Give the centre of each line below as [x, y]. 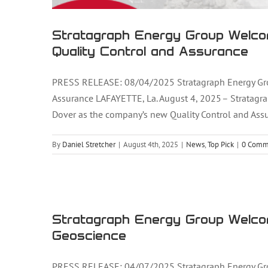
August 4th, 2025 [151, 145]
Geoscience [89, 235]
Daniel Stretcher [89, 145]
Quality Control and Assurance [150, 51]
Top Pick [221, 145]
